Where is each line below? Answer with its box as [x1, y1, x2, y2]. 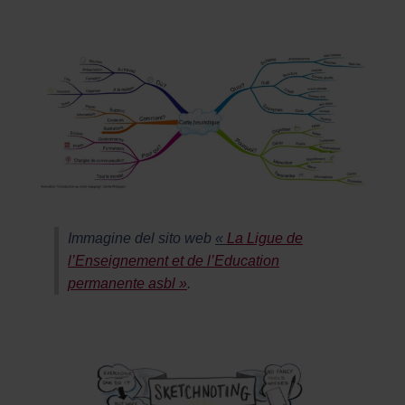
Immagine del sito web [68, 230, 215, 246]
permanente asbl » [68, 275, 187, 291]
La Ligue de [227, 230, 303, 246]
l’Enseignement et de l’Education [68, 252, 279, 268]
